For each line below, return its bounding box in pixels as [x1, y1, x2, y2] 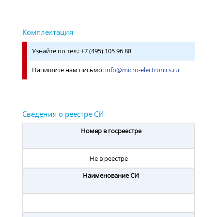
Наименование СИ [83, 170, 139, 180]
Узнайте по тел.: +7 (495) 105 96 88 [32, 46, 131, 55]
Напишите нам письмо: [32, 65, 105, 74]
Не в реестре [89, 154, 128, 163]
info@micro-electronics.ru [105, 65, 179, 74]
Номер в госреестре [80, 126, 141, 135]
